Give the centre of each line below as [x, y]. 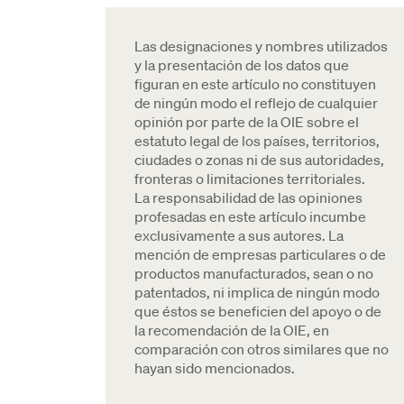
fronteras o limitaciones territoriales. [250, 179]
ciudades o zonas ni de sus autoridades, [259, 160]
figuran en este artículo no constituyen [255, 84]
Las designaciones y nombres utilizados [261, 46]
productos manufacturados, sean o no [254, 273]
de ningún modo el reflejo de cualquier [256, 103]
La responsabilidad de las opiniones [248, 197]
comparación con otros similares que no [262, 349]
